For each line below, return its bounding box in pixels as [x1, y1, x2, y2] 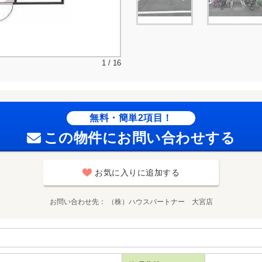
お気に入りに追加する [95, 167, 180, 177]
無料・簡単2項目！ [89, 112, 173, 123]
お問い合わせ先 [49, 197, 99, 206]
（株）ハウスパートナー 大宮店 [107, 197, 213, 206]
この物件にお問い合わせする [43, 129, 236, 146]
